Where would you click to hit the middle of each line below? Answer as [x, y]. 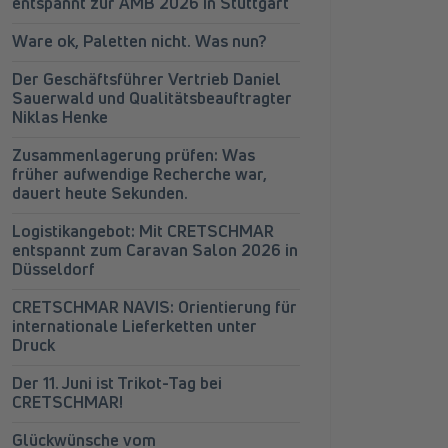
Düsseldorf [53, 269]
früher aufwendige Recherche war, [139, 174]
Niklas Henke [60, 117]
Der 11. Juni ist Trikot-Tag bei [117, 383]
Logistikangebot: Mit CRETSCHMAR [143, 231]
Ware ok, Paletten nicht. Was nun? [139, 41]
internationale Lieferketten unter [134, 326]
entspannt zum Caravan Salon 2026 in [155, 250]
